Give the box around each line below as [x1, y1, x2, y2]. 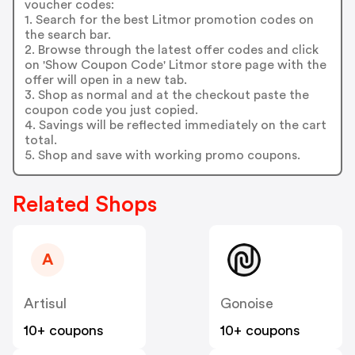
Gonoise [220, 296, 273, 311]
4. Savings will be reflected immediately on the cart [24, 118, 326, 132]
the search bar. [24, 28, 111, 41]
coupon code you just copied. [24, 103, 198, 116]
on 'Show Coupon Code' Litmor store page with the [24, 58, 326, 71]
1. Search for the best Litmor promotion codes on [24, 13, 314, 26]
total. [24, 133, 57, 147]
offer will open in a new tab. [24, 73, 187, 86]
